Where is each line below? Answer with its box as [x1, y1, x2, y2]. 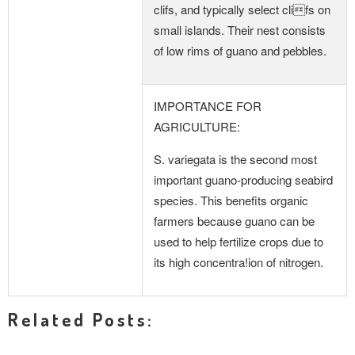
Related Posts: [8, 308, 155, 330]
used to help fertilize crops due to [154, 233, 323, 250]
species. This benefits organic [154, 192, 308, 208]
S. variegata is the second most [154, 151, 317, 167]
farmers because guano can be [154, 212, 315, 229]
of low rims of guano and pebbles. [154, 42, 326, 59]
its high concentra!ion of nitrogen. [154, 254, 323, 270]
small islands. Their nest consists [154, 21, 326, 38]
